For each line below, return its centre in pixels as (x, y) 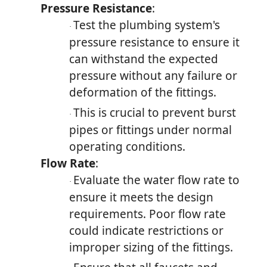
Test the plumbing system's (147, 25)
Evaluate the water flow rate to (156, 180)
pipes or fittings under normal (150, 130)
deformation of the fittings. (143, 92)
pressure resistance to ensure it (154, 42)
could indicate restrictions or (146, 230)
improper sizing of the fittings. (151, 247)
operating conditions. (127, 146)
